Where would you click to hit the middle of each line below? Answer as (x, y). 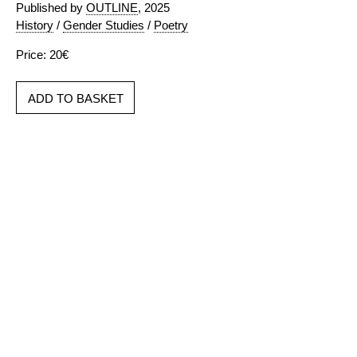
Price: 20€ (42, 55)
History (35, 25)
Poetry (171, 25)
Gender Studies (104, 25)
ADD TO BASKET (76, 98)
